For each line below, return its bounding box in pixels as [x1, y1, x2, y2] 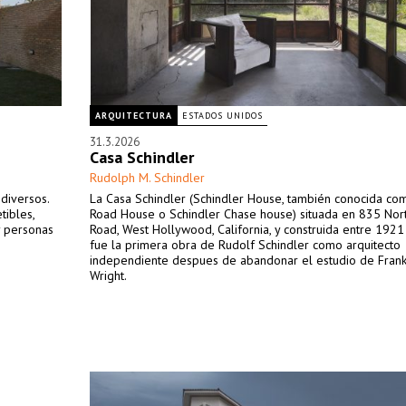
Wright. [90, 267, 127, 284]
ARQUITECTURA [95, 110, 172, 121]
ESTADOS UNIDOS [182, 110, 263, 121]
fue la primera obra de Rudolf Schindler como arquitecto [90, 237, 401, 253]
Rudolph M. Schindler [90, 169, 205, 186]
